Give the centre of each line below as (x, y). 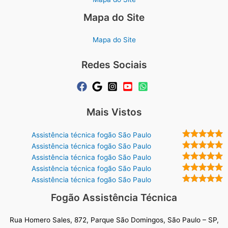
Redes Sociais (114, 65)
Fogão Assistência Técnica (114, 197)
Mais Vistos (114, 112)
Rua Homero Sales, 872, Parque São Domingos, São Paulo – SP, (114, 220)
